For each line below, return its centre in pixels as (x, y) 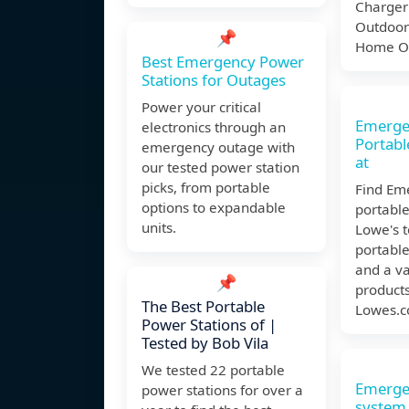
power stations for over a (222, 390)
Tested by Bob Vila (205, 343)
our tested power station (220, 168)
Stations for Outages (214, 80)
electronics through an (214, 127)
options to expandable (214, 208)
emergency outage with (218, 147)
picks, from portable (206, 188)
